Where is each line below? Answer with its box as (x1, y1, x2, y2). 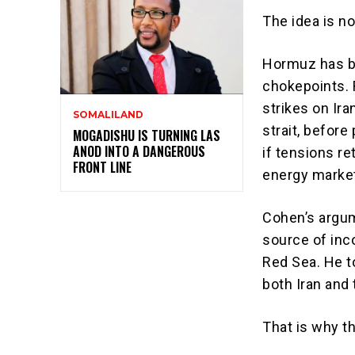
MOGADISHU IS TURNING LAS (73, 125, 220, 145)
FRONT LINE (73, 157, 132, 177)
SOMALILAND (73, 108, 143, 120)
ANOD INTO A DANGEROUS (73, 141, 205, 161)
